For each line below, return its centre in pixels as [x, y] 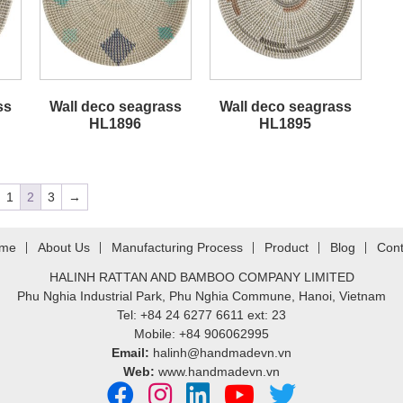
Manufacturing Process [177, 248]
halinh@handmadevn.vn [222, 353]
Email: [130, 353]
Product [287, 248]
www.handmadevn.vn [219, 372]
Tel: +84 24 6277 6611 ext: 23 [201, 315]
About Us [64, 248]
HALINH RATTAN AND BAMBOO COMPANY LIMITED [201, 278]
